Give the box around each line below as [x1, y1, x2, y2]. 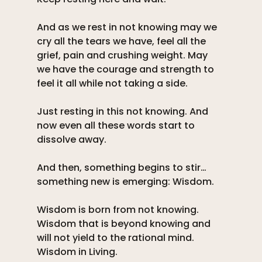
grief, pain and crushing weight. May [36, 49, 210, 63]
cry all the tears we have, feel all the [36, 35, 208, 49]
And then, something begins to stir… [36, 161, 206, 175]
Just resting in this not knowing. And [36, 105, 211, 119]
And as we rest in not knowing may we [36, 20, 219, 35]
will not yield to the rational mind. [36, 231, 196, 245]
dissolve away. [36, 133, 109, 147]
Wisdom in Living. [36, 245, 120, 259]
